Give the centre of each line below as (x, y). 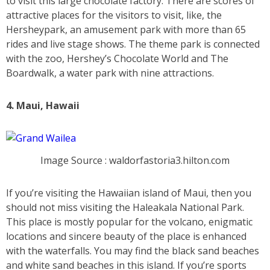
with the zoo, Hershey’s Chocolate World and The (117, 58)
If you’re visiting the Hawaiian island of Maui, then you (129, 193)
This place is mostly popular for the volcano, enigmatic (129, 221)
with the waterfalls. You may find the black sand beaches (133, 250)
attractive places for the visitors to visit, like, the (114, 15)
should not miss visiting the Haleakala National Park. (125, 207)
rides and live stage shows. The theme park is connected (133, 44)
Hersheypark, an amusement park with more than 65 (126, 29)
